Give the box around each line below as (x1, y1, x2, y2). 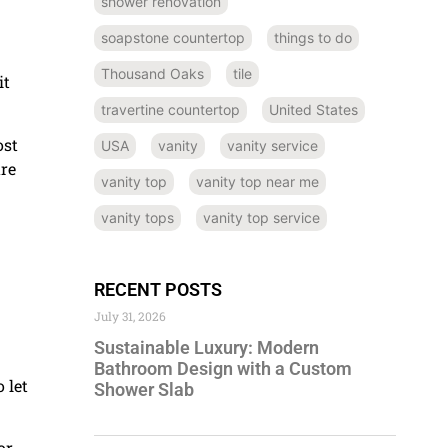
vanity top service (203, 208, 320, 226)
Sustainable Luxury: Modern (94, 336, 319, 358)
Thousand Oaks (101, 64, 204, 82)
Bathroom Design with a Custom (94, 357, 352, 379)
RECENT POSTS (94, 278, 222, 300)
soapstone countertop (101, 28, 245, 46)
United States (269, 100, 358, 118)
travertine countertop (101, 100, 240, 118)
